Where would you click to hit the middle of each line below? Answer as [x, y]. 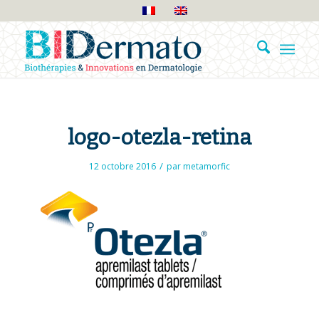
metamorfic [206, 166]
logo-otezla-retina [159, 137]
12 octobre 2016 [122, 166]
